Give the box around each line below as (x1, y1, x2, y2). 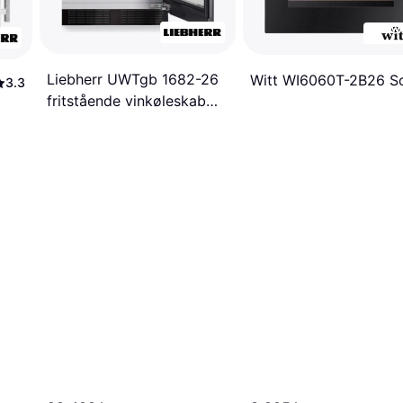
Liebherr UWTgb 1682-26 (47, 70, 219, 89)
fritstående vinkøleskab (47, 92, 206, 111)
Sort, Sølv (47, 113, 114, 132)
